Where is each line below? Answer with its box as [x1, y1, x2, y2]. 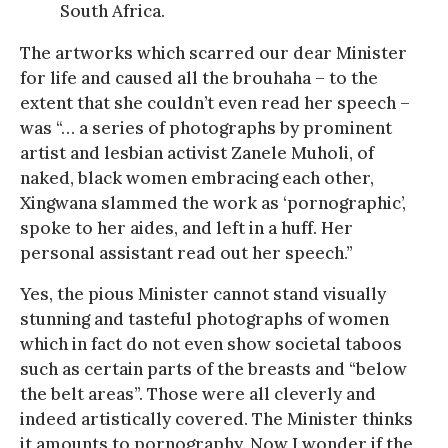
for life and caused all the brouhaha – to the [20, 66, 378, 89]
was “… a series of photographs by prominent [20, 116, 392, 139]
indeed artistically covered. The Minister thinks [20, 407, 413, 430]
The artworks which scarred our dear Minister [20, 41, 407, 64]
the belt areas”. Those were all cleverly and [20, 382, 376, 405]
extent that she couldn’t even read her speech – [20, 91, 410, 114]
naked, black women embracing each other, [20, 166, 374, 189]
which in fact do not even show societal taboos [20, 332, 402, 355]
